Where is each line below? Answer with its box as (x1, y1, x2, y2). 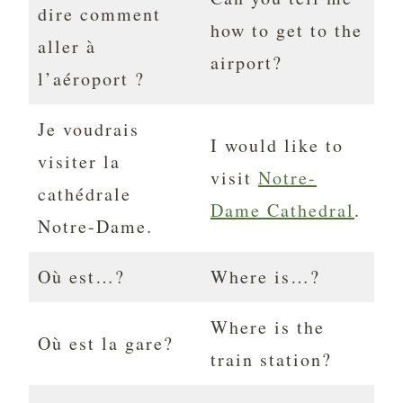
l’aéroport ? (38, 67, 145, 92)
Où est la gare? (38, 331, 174, 356)
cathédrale (38, 182, 131, 207)
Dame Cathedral (210, 198, 354, 223)
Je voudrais (38, 117, 139, 142)
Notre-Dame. (38, 214, 153, 239)
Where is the (210, 315, 325, 340)
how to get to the (210, 18, 363, 43)
